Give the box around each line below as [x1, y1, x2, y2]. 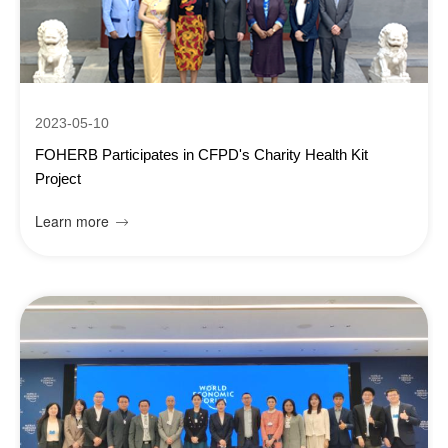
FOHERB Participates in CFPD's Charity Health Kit [35, 146, 368, 163]
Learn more [35, 211, 109, 231]
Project [35, 170, 81, 187]
